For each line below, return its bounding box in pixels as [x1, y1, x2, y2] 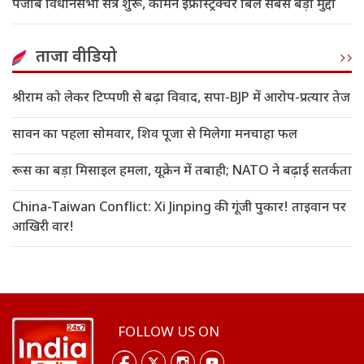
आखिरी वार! [12, 219, 74, 237]
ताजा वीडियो [36, 47, 117, 69]
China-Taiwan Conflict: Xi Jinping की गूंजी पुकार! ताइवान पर [12, 200, 346, 218]
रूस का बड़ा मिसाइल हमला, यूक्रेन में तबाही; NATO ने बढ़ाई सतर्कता [12, 163, 352, 181]
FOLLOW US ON [117, 324, 219, 343]
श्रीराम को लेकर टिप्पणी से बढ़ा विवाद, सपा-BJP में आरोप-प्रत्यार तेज [12, 90, 350, 108]
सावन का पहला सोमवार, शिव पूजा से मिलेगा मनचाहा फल [12, 127, 297, 145]
